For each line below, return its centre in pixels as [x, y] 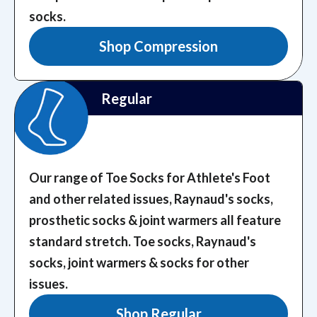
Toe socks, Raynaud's [195, 241]
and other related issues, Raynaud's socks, [151, 198]
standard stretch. [80, 241]
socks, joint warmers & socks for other [139, 262]
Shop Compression [158, 46]
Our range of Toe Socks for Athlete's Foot [150, 177]
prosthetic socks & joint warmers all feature [155, 220]
